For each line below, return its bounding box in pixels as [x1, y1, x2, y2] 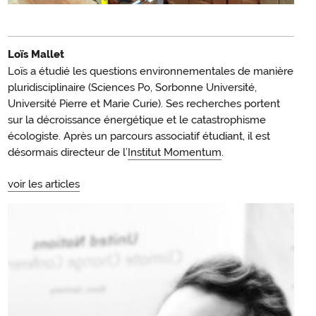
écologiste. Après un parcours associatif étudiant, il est [8, 130, 270, 143]
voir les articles [8, 178, 80, 191]
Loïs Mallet [8, 48, 64, 61]
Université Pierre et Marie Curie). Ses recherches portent [8, 97, 280, 111]
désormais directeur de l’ [8, 146, 128, 159]
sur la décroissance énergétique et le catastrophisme [8, 114, 266, 127]
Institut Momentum [128, 146, 221, 159]
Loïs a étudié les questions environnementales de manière [8, 65, 293, 78]
